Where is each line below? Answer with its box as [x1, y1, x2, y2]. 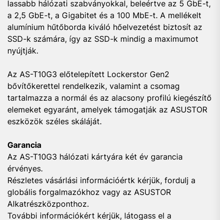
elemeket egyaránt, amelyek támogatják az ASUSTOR [7, 105, 207, 114]
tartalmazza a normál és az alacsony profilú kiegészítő [7, 93, 212, 103]
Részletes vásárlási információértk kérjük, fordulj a [7, 175, 195, 185]
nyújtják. [7, 46, 41, 55]
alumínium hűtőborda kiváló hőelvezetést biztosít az [7, 22, 202, 32]
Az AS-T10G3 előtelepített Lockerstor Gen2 [7, 69, 169, 79]
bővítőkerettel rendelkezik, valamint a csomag [7, 81, 180, 91]
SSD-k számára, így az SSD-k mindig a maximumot [7, 34, 198, 44]
